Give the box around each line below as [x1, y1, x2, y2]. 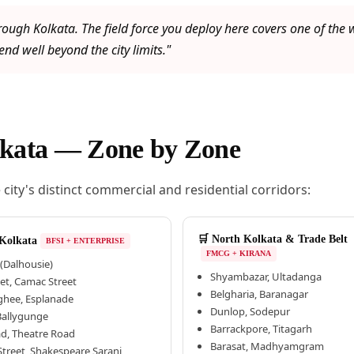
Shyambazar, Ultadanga [209, 269, 322, 284]
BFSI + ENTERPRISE [46, 236, 126, 246]
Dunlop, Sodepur [209, 304, 290, 319]
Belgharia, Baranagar [209, 287, 308, 302]
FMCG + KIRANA [205, 249, 271, 258]
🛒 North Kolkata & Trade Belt [197, 233, 348, 246]
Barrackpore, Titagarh [209, 322, 312, 337]
